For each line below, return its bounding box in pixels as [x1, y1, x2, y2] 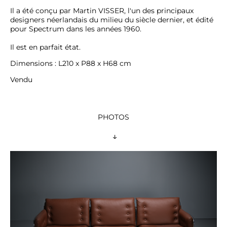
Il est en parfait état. [10, 43, 81, 52]
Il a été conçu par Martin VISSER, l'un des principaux [10, 6, 194, 16]
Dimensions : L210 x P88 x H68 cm [10, 59, 131, 68]
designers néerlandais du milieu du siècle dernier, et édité [10, 15, 213, 25]
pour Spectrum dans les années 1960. [10, 24, 141, 34]
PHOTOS [98, 112, 129, 122]
